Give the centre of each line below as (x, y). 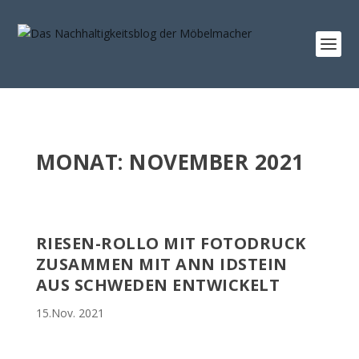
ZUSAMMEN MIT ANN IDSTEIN (161, 264)
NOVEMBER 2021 (217, 162)
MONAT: (83, 162)
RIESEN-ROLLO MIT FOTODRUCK (171, 243)
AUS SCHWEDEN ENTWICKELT (158, 285)
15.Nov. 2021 (70, 313)
